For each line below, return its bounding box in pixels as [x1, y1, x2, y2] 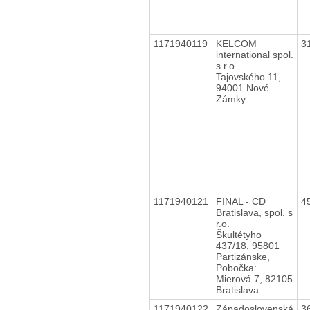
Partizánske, [215, 250, 270, 262]
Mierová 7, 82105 [215, 273, 293, 284]
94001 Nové [215, 82, 269, 93]
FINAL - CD [215, 195, 266, 207]
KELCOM [215, 37, 257, 49]
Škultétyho [215, 228, 262, 240]
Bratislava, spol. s [215, 206, 293, 218]
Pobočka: [215, 262, 257, 273]
